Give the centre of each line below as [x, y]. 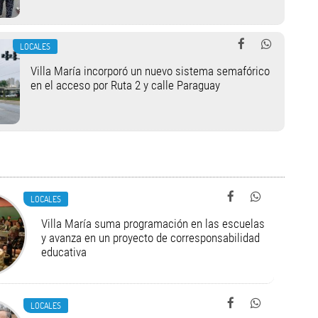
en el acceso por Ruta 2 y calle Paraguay [125, 85]
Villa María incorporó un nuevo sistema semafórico [150, 71]
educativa [64, 252]
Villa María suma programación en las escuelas [153, 224]
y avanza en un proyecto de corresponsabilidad [150, 238]
